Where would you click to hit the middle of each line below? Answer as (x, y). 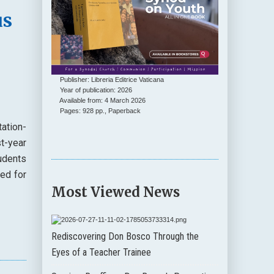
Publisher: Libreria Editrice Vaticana (108, 79)
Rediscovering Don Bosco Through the (125, 236)
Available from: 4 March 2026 (99, 100)
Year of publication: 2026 (92, 90)
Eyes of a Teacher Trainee (102, 252)
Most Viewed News (116, 192)
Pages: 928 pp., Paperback (96, 110)
